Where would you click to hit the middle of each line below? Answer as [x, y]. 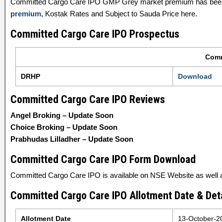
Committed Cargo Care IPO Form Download [103, 159]
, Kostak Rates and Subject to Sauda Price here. [119, 14]
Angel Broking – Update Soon [62, 115]
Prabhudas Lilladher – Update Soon [72, 139]
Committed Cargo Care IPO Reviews [88, 99]
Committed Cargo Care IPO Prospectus [95, 34]
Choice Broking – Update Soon [64, 127]
